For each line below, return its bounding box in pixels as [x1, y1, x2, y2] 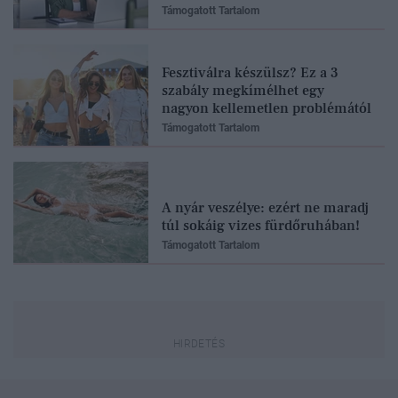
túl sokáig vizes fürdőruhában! [162, 216, 360, 235]
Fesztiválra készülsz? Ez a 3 [162, 63, 338, 82]
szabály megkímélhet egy [162, 81, 324, 99]
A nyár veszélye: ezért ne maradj [162, 198, 369, 217]
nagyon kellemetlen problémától [162, 99, 371, 117]
